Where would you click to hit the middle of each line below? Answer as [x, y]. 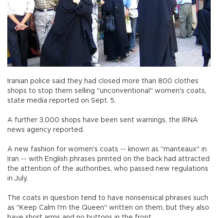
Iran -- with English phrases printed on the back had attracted [109, 159]
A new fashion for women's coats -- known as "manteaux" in [107, 149]
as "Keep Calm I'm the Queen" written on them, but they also [108, 208]
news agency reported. [48, 130]
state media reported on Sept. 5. [62, 100]
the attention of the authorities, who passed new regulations [108, 169]
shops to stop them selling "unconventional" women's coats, [107, 91]
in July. [18, 178]
